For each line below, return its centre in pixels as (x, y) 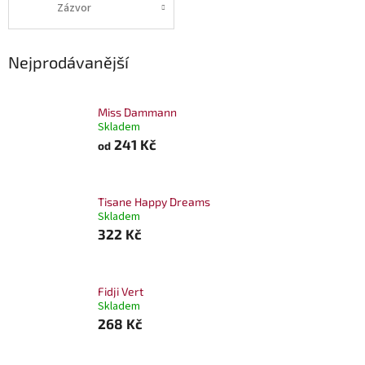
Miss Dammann (137, 112)
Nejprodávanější (68, 62)
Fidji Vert (121, 291)
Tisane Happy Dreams (154, 201)
